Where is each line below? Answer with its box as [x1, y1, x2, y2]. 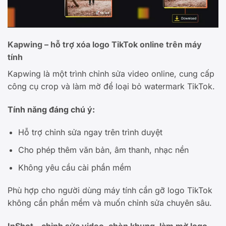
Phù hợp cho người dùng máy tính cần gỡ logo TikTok [8, 185, 212, 196]
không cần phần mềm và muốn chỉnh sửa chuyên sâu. [8, 198, 212, 208]
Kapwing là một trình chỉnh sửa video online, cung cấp [8, 68, 214, 79]
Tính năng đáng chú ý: [8, 104, 95, 115]
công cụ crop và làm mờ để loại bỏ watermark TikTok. [8, 81, 215, 91]
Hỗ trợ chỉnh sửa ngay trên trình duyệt [18, 127, 162, 138]
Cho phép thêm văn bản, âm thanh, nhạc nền [18, 144, 189, 155]
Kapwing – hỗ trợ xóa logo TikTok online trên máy [8, 39, 202, 49]
